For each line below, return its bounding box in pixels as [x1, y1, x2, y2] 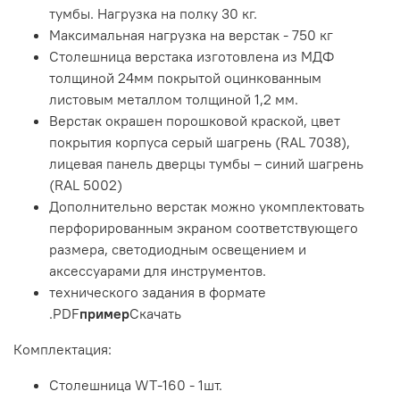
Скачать [129, 304, 181, 323]
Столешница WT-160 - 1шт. [49, 376, 222, 395]
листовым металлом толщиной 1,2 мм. [49, 90, 298, 109]
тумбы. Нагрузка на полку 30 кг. [49, 4, 257, 23]
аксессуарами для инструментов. [49, 262, 266, 280]
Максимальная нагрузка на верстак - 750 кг [49, 26, 333, 45]
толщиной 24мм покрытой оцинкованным [49, 69, 321, 87]
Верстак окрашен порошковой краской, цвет [49, 112, 340, 130]
